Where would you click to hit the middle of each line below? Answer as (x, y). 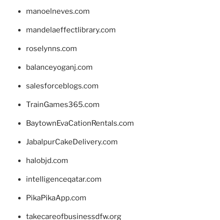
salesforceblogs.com (62, 86)
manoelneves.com (58, 12)
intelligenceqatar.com (64, 179)
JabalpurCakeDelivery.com (72, 142)
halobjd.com (47, 161)
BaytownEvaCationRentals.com (80, 124)
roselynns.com (51, 49)
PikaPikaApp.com (56, 198)
